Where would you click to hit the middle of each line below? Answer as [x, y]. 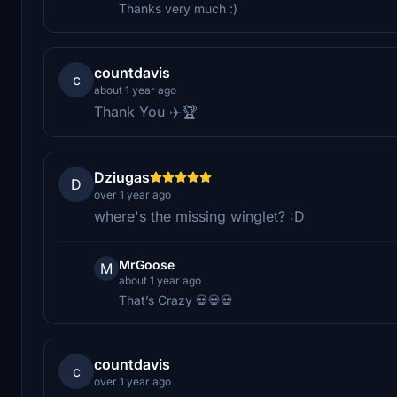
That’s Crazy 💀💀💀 [176, 300]
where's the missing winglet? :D [199, 216]
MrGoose [147, 264]
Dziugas [122, 177]
